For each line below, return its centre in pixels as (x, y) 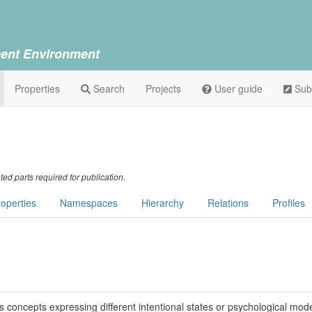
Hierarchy (163, 203)
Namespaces (89, 203)
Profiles (289, 203)
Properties (37, 88)
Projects (163, 88)
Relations (228, 203)
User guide (237, 88)
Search (108, 88)
